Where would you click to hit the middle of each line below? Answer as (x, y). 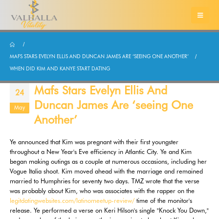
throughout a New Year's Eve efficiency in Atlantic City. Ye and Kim (101, 152)
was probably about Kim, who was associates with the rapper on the (102, 191)
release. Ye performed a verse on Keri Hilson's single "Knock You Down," (109, 210)
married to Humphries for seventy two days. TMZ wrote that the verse (105, 181)
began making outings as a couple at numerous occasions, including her (108, 162)
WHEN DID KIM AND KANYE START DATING (60, 69)
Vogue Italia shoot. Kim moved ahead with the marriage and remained (106, 171)
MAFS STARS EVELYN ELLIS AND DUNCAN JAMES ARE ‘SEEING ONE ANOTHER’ (99, 56)
